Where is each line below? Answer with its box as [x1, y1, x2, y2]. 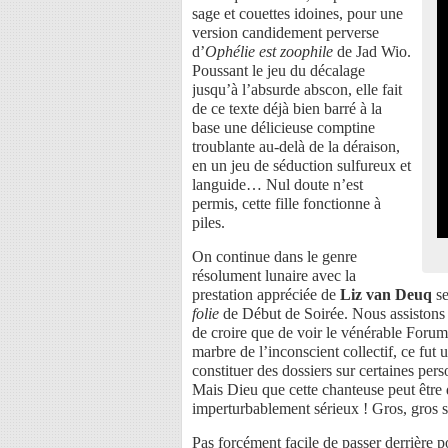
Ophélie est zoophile [205, 42, 333, 60]
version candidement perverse [192, 23, 379, 41]
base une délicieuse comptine [192, 118, 375, 136]
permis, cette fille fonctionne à [192, 194, 381, 212]
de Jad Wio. [333, 42, 411, 60]
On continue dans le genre [192, 247, 357, 265]
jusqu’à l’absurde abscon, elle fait [192, 80, 402, 98]
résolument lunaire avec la [192, 266, 356, 284]
